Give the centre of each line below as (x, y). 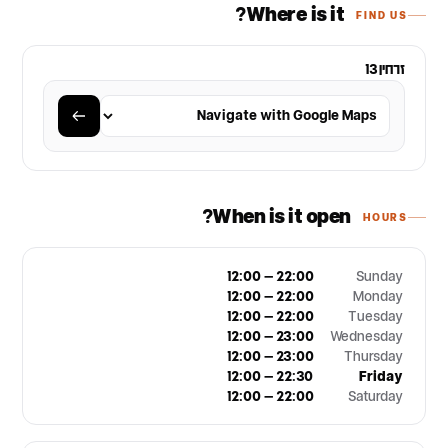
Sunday (379, 277)
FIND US (382, 15)
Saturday (375, 397)
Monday (378, 297)
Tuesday (376, 317)
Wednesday (366, 337)
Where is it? (295, 15)
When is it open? (281, 217)
